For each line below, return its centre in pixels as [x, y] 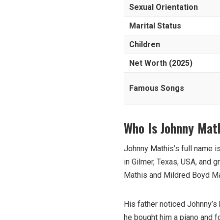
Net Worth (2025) [161, 63]
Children [145, 44]
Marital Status [155, 26]
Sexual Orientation [164, 7]
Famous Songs [157, 88]
